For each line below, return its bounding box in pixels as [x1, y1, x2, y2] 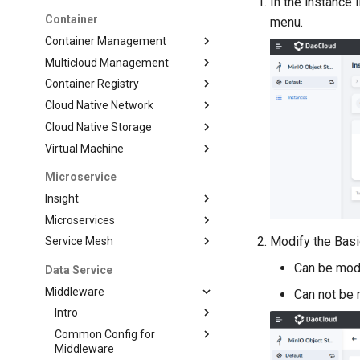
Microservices [45, 213, 116, 227]
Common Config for [55, 328, 156, 341]
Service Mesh [45, 235, 114, 248]
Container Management [45, 34, 167, 47]
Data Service [45, 263, 113, 276]
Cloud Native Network [45, 99, 154, 112]
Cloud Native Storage [45, 120, 153, 133]
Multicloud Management [45, 55, 170, 69]
